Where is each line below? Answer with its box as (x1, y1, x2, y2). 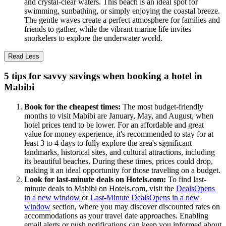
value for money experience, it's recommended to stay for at (24, 130, 213, 139)
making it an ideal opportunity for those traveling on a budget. (24, 166, 220, 175)
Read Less (8, 52, 39, 60)
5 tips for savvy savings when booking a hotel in (4, 71, 202, 82)
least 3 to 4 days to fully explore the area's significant (24, 139, 192, 148)
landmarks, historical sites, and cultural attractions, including (24, 148, 215, 157)
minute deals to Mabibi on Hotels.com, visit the (24, 184, 176, 193)
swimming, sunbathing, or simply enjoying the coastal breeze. (24, 6, 220, 15)
